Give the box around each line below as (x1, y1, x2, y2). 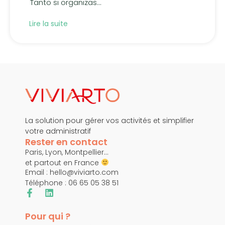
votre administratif (25, 126, 91, 136)
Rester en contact (25, 135, 107, 148)
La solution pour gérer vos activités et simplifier (25, 115, 194, 126)
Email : (25, 167, 50, 178)
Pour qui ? (25, 210, 70, 223)
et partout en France (25, 157, 101, 168)
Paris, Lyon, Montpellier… (25, 147, 108, 157)
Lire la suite (29, 18, 68, 29)
